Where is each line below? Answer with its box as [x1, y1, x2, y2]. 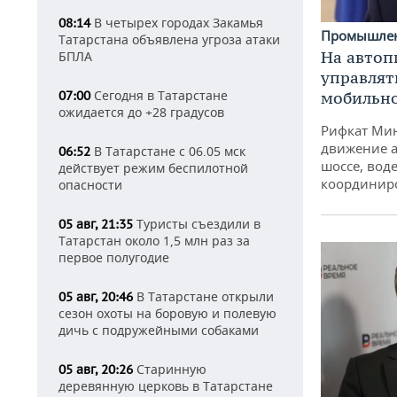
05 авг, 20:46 [58, 289, 133, 305]
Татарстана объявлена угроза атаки [58, 31, 280, 48]
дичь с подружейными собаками [58, 322, 259, 339]
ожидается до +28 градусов [58, 104, 224, 121]
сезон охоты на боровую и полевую [58, 305, 276, 322]
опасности [58, 176, 122, 193]
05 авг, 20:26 [58, 362, 133, 378]
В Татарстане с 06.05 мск [90, 143, 245, 160]
